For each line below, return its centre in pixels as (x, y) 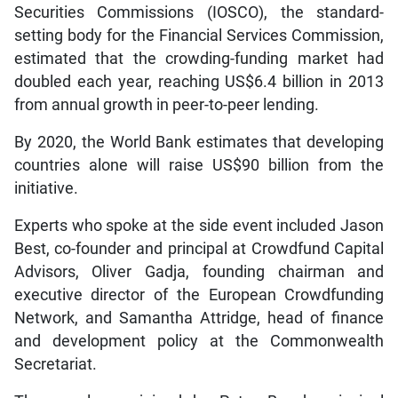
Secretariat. (55, 365)
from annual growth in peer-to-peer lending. (166, 105)
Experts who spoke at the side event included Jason (199, 226)
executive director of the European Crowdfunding (199, 295)
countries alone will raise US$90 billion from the (199, 166)
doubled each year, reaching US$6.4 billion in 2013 (199, 82)
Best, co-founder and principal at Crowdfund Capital (199, 249)
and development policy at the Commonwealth (199, 342)
